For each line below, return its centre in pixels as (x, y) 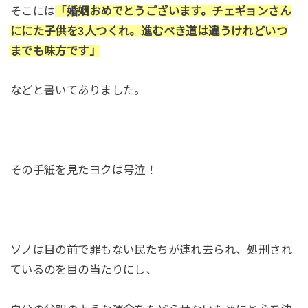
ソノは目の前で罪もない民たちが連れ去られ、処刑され (151, 249)
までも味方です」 (55, 51)
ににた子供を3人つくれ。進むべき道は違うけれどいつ (149, 31)
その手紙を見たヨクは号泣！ (84, 170)
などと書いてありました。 (78, 90)
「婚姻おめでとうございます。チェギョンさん (173, 11)
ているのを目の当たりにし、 (84, 269)
